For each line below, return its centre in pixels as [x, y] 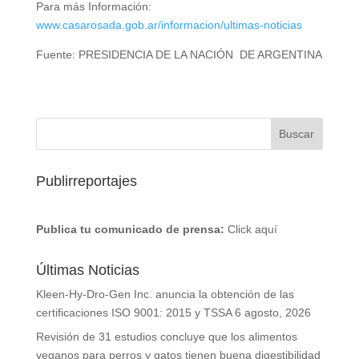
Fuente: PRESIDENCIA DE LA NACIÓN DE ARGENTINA [179, 54]
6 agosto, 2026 [272, 313]
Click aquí [252, 229]
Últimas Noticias [87, 270]
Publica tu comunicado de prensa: [130, 229]
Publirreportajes [86, 181]
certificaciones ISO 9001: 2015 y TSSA [133, 313]
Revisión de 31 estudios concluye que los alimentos [166, 337]
